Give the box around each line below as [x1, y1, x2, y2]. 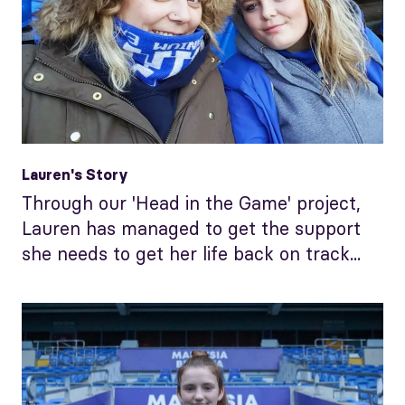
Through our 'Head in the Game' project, [22, 191, 361, 214]
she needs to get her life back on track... [22, 241, 361, 265]
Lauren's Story [22, 165, 128, 184]
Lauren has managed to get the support [22, 216, 361, 240]
